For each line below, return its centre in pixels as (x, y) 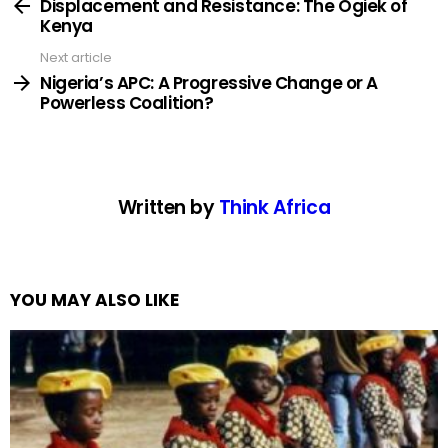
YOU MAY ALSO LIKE (94, 299)
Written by (168, 207)
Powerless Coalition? (127, 102)
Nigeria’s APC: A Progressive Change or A (209, 82)
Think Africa (274, 207)
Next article (76, 58)
